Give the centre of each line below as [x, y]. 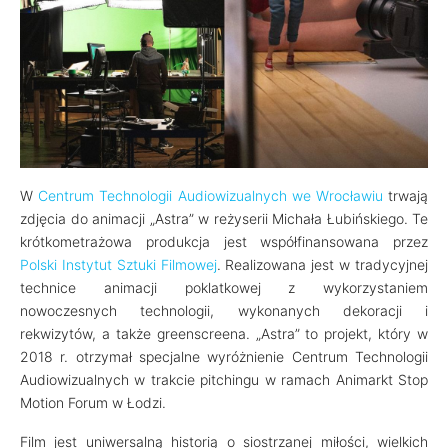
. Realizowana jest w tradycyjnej [322, 264]
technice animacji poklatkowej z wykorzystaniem [224, 287]
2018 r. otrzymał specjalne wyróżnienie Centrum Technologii [224, 356]
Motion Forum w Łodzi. [93, 402]
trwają [405, 195]
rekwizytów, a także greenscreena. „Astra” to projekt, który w [224, 333]
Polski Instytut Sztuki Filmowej [118, 264]
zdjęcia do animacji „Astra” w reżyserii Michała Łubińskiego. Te [224, 218]
